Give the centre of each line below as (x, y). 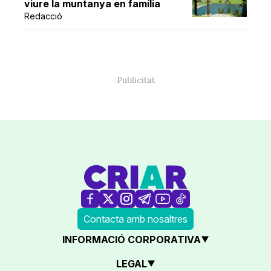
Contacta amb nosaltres (135, 219)
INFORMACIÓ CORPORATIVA (131, 239)
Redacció (44, 16)
